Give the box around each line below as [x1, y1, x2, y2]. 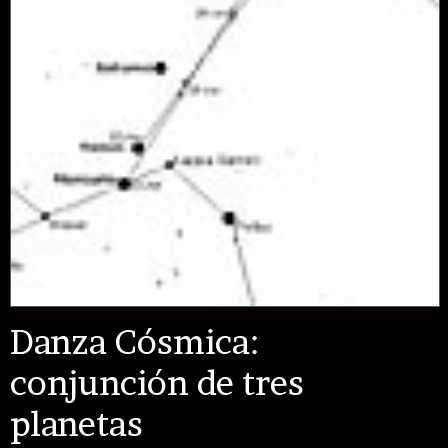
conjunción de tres [10, 362, 304, 404]
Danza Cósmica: [10, 321, 259, 363]
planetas [10, 403, 143, 445]
